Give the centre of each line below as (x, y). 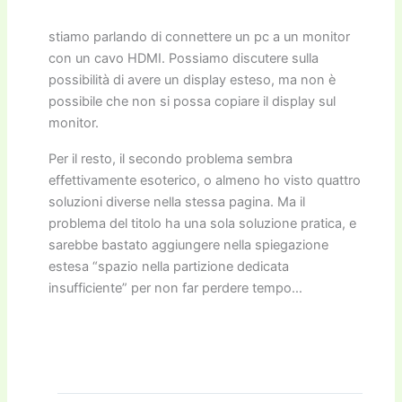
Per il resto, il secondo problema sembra (171, 158)
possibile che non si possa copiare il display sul (192, 101)
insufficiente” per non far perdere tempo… (176, 288)
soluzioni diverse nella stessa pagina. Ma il (177, 201)
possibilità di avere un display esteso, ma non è (192, 79)
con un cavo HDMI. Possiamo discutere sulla (184, 58)
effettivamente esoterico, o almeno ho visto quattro (205, 180)
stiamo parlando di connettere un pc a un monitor (200, 36)
